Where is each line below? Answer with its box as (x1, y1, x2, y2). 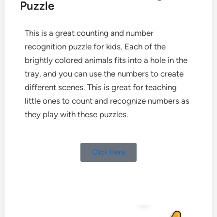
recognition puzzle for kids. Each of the (25, 41, 166, 51)
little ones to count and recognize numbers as (25, 95, 190, 106)
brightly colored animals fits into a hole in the (25, 55, 188, 65)
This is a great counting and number (25, 28, 154, 38)
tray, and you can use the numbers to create (25, 68, 184, 78)
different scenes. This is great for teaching (25, 82, 177, 92)
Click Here (92, 148, 125, 157)
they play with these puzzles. (25, 109, 129, 119)
